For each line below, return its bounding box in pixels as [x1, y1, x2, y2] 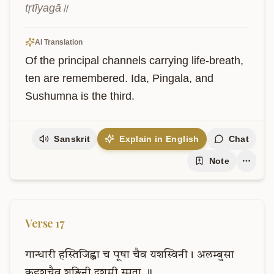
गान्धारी [25, 250, 56, 261]
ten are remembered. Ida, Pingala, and [25, 72, 213, 84]
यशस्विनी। [150, 250, 194, 261]
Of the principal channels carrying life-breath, [25, 54, 243, 67]
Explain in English [119, 134, 199, 144]
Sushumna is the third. [25, 90, 135, 102]
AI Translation [35, 38, 83, 46]
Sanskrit [54, 134, 91, 144]
